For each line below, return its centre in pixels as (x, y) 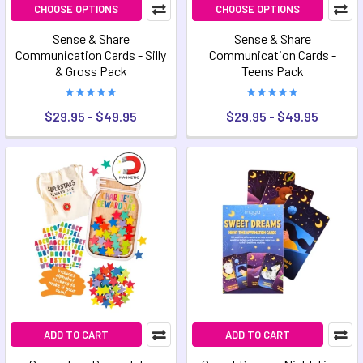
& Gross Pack (91, 71)
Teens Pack (272, 71)
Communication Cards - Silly (91, 55)
